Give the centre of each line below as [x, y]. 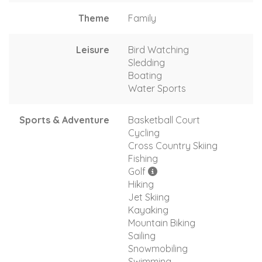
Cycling [144, 132]
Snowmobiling [158, 248]
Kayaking [148, 210]
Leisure [93, 49]
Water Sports [157, 88]
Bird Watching [158, 49]
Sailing [142, 235]
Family [142, 18]
